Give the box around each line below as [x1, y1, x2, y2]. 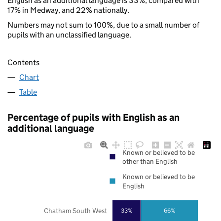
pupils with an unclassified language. [7, 30, 131, 39]
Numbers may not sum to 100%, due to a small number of [7, 20, 199, 30]
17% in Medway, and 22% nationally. [7, 5, 129, 15]
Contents [7, 58, 39, 68]
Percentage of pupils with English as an [7, 111, 180, 124]
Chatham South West [43, 206, 107, 215]
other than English [122, 157, 178, 166]
